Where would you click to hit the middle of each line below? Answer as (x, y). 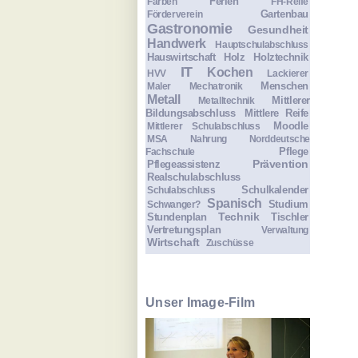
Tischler (290, 217)
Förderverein (175, 14)
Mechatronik (216, 86)
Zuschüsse (230, 242)
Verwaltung (284, 229)
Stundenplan (177, 217)
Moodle (291, 125)
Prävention (280, 163)
